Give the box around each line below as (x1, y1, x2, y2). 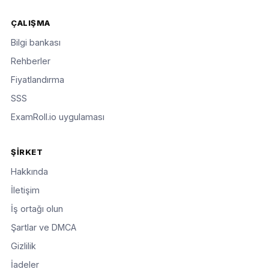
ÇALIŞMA (11, 18, 50, 28)
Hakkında (11, 166, 49, 177)
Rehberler (11, 56, 51, 66)
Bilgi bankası (11, 37, 61, 47)
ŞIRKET (11, 147, 43, 157)
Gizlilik (11, 240, 37, 251)
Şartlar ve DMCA (11, 222, 77, 232)
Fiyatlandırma (11, 74, 65, 85)
